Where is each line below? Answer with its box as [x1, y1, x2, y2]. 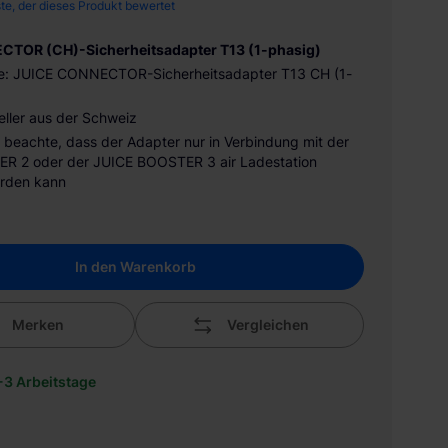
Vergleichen [227, 316, 310, 333]
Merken [12, 316, 65, 333]
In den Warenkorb [74, 258, 196, 275]
